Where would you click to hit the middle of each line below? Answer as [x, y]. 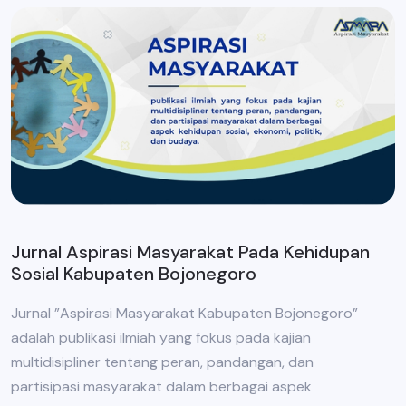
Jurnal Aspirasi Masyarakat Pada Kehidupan [190, 251]
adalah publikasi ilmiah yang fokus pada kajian [161, 337]
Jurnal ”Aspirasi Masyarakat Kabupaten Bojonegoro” [184, 313]
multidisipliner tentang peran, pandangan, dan [162, 362]
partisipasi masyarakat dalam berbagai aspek [161, 386]
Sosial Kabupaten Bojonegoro [134, 273]
